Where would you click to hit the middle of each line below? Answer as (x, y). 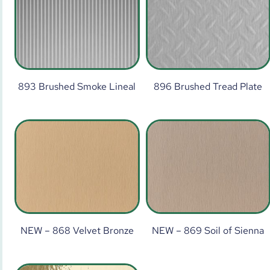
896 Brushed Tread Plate (208, 86)
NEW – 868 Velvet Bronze (77, 230)
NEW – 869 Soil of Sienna (208, 230)
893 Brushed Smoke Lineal (77, 86)
